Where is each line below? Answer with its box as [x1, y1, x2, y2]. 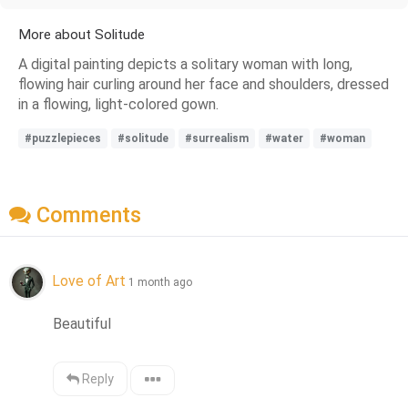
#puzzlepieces [25, 131, 101, 145]
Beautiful [53, 315, 112, 333]
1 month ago [128, 276, 192, 290]
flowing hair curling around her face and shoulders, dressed [18, 75, 389, 93]
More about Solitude [18, 25, 145, 43]
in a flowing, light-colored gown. [18, 95, 219, 113]
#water [265, 131, 303, 145]
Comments [31, 202, 141, 229]
